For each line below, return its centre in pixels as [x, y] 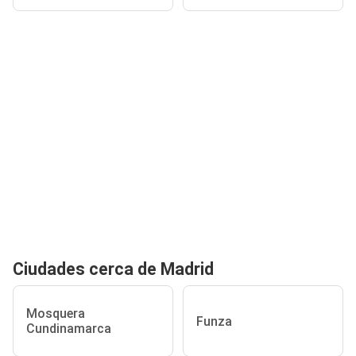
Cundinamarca [69, 329]
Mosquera [56, 313]
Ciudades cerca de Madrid [113, 269]
